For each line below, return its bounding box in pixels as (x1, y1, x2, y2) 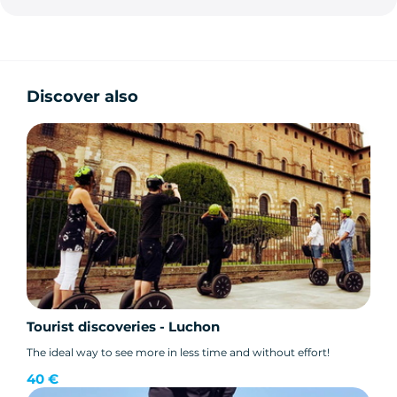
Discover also (27, 87, 138, 107)
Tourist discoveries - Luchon (27, 317, 220, 335)
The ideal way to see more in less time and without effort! (27, 345, 330, 359)
